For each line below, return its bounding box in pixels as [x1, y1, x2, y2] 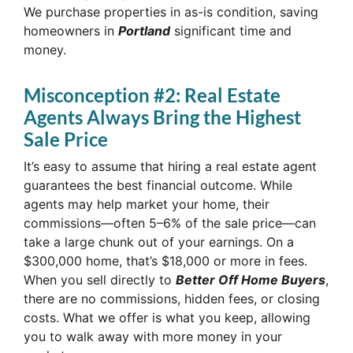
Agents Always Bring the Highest [24, 106, 301, 129]
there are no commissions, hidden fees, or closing [24, 291, 320, 307]
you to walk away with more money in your [24, 329, 282, 345]
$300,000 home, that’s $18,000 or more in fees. [24, 253, 307, 269]
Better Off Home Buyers [176, 272, 325, 288]
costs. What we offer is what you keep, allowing [24, 310, 310, 326]
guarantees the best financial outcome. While [24, 177, 292, 194]
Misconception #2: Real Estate [24, 84, 281, 107]
